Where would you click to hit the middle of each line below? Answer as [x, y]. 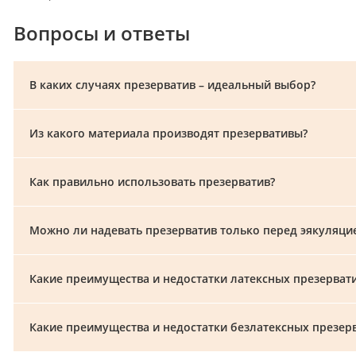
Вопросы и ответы [102, 33]
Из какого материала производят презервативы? [168, 133]
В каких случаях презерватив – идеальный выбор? [172, 85]
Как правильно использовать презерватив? [152, 182]
